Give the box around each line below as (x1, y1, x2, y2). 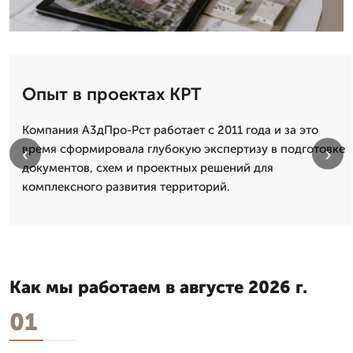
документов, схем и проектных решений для (22, 160, 273, 175)
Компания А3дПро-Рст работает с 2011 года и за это (22, 122, 318, 137)
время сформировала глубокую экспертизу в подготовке (22, 141, 345, 156)
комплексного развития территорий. (22, 179, 230, 194)
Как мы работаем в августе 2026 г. (9, 276, 307, 298)
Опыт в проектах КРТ (22, 83, 202, 105)
